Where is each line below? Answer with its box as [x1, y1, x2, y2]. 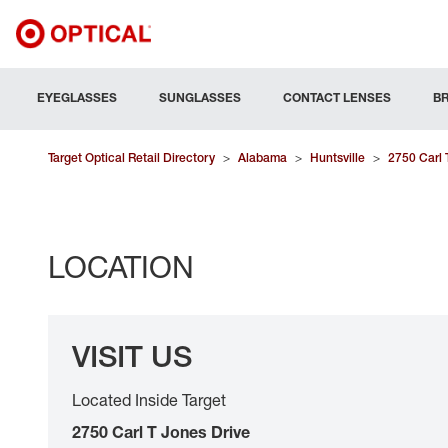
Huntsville [310, 150, 365, 165]
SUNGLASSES [159, 90, 241, 105]
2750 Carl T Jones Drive [72, 422, 250, 442]
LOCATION [48, 248, 194, 285]
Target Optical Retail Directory [48, 150, 215, 165]
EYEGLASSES [37, 90, 117, 105]
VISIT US [72, 337, 192, 374]
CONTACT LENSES [283, 90, 391, 105]
